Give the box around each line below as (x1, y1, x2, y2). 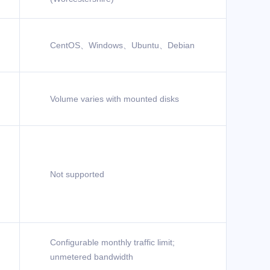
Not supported (50, 169, 104, 179)
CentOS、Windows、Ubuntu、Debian (50, 40, 195, 50)
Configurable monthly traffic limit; (50, 237, 175, 247)
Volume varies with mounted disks (50, 94, 179, 104)
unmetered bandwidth (50, 252, 133, 262)
